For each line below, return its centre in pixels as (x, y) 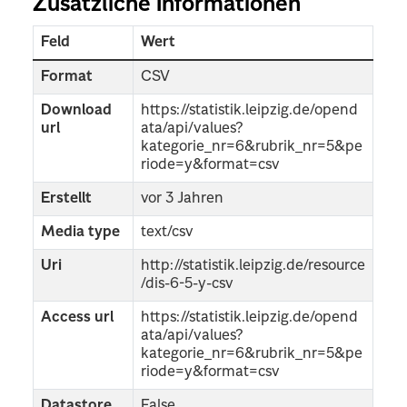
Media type (81, 232)
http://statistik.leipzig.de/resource (253, 266)
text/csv (168, 232)
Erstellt (67, 199)
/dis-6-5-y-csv (188, 284)
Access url (78, 318)
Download (77, 110)
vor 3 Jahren (183, 199)
